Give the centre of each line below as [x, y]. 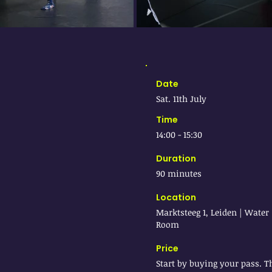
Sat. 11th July [181, 99]
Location [176, 197]
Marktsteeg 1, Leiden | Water [212, 212]
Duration [176, 158]
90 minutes [178, 173]
